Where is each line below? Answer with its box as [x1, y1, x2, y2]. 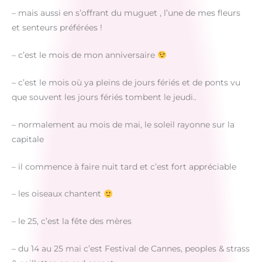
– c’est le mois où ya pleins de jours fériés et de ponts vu [12, 77, 240, 87]
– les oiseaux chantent [12, 189, 104, 199]
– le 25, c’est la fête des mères [12, 216, 132, 226]
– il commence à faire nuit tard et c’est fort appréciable [12, 161, 236, 171]
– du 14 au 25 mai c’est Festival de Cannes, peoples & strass [12, 244, 250, 254]
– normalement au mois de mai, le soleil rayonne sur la [12, 119, 235, 129]
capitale [12, 134, 44, 144]
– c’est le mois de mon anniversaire [12, 50, 157, 60]
